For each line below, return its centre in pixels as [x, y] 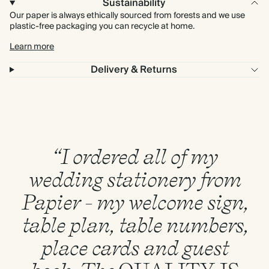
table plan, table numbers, [134, 225]
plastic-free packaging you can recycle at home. [102, 26]
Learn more [32, 47]
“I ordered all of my [134, 156]
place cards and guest [134, 247]
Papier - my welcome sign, [134, 202]
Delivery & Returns [134, 70]
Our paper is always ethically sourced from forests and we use [127, 16]
